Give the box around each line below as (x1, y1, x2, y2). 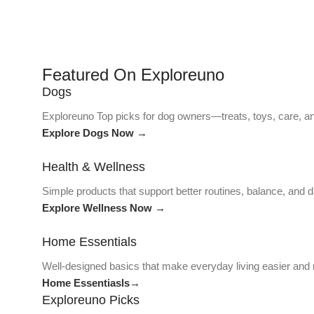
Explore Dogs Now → (42, 127, 147, 139)
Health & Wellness (42, 160, 145, 174)
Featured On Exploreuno (42, 65, 224, 84)
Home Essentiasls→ (42, 277, 140, 289)
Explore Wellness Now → (42, 202, 165, 214)
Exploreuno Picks (42, 293, 139, 307)
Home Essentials (42, 235, 137, 249)
